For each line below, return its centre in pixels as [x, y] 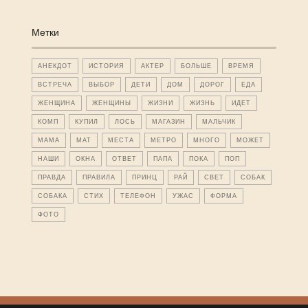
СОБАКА [52, 196]
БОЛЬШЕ [196, 66]
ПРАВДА [52, 178]
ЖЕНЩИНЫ [111, 103]
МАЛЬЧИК [219, 122]
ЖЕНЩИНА [56, 103]
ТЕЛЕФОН [138, 196]
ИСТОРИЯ [106, 66]
